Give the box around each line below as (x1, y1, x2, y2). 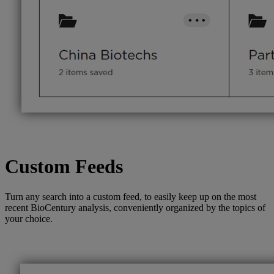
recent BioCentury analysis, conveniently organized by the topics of (5, 202, 265, 213)
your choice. (5, 213, 53, 224)
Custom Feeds (5, 155, 123, 178)
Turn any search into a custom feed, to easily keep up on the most (5, 191, 256, 202)
